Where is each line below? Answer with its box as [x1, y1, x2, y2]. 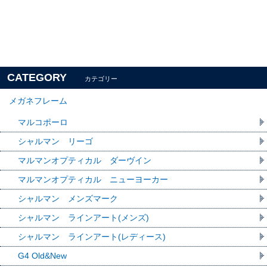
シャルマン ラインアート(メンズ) [18, 212, 149, 222]
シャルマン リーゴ [18, 136, 93, 146]
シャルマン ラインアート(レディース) [18, 231, 166, 241]
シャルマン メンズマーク [18, 193, 118, 203]
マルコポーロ [18, 117, 68, 127]
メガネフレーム [9, 95, 67, 105]
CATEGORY [7, 71, 67, 83]
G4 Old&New [18, 250, 67, 260]
